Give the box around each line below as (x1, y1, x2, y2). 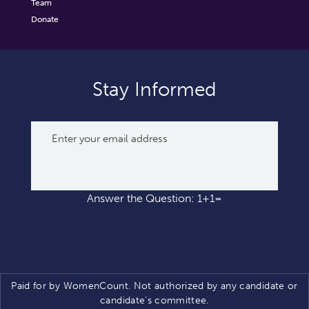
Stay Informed (92, 77, 217, 101)
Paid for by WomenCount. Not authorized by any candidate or (11, 279, 298, 292)
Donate (30, 14, 59, 24)
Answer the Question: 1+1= (86, 191, 222, 205)
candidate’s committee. (100, 294, 209, 306)
